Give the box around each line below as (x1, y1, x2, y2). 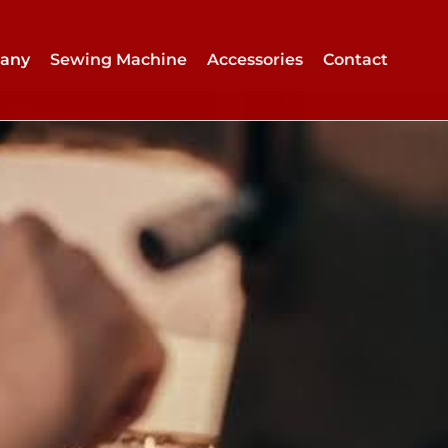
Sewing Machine (49, 50, 187, 69)
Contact (322, 50, 388, 69)
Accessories (206, 50, 303, 69)
